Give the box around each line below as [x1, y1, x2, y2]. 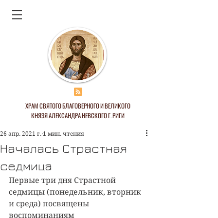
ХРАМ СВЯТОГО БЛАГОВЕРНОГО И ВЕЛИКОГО [25, 101, 130, 110]
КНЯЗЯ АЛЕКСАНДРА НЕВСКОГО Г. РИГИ [31, 110, 125, 120]
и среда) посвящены [9, 199, 91, 208]
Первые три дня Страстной [9, 176, 118, 185]
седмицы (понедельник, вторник [9, 187, 143, 197]
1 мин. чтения [43, 130, 84, 137]
